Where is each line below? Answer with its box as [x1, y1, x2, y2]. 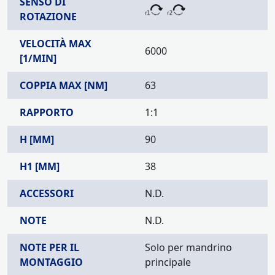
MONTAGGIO [20, 255, 83, 269]
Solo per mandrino [145, 241, 232, 254]
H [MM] [20, 133, 54, 146]
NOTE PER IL [20, 241, 79, 254]
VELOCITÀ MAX [20, 37, 91, 50]
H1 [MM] [20, 160, 60, 173]
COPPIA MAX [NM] [20, 79, 107, 92]
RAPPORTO [20, 106, 74, 119]
